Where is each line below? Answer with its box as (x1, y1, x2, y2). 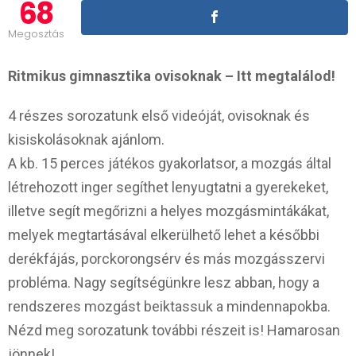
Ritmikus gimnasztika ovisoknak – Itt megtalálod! (8, 68, 335, 84)
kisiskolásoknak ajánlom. (8, 131, 164, 148)
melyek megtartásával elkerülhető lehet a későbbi (8, 226, 319, 243)
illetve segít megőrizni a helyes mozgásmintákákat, (8, 203, 329, 219)
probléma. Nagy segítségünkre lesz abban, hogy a (8, 274, 319, 291)
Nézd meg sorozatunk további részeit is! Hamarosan (8, 322, 340, 339)
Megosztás (8, 26, 64, 41)
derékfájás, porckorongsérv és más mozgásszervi (8, 250, 325, 267)
